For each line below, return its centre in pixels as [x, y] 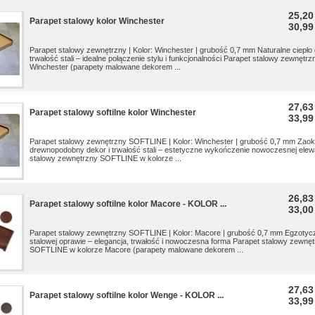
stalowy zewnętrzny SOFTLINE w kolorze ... [107, 158]
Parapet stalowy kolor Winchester [97, 21]
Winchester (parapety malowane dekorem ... [106, 67]
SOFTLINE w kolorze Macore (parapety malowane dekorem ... [137, 250]
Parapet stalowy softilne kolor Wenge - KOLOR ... [127, 295]
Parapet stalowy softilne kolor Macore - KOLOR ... [128, 204]
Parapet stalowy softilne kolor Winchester [113, 112]
